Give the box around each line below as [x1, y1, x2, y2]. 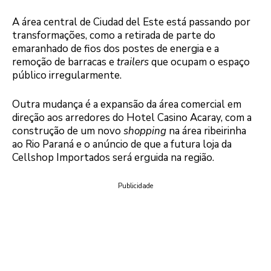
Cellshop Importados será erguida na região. [12, 150, 214, 165]
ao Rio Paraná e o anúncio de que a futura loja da [12, 137, 232, 151]
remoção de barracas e [12, 55, 117, 70]
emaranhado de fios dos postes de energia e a [12, 42, 219, 56]
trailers [117, 55, 149, 70]
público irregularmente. [12, 68, 122, 83]
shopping [123, 123, 166, 138]
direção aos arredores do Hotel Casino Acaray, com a [12, 110, 252, 125]
